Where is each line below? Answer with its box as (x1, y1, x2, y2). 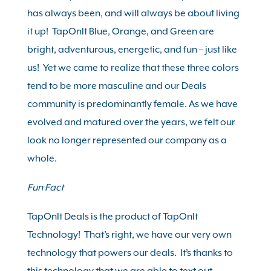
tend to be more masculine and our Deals (27, 80, 206, 91)
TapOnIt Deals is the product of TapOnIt (27, 211, 198, 222)
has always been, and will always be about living (27, 8, 240, 19)
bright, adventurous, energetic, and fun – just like (27, 44, 237, 55)
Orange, (111, 26, 149, 37)
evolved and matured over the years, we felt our (27, 117, 235, 128)
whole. (27, 153, 57, 164)
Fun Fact (27, 182, 64, 193)
